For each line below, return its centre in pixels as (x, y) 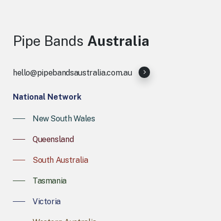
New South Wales (64, 118)
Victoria (47, 201)
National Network (47, 97)
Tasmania (50, 181)
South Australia (60, 160)
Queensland (53, 139)
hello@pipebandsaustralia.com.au (72, 73)
